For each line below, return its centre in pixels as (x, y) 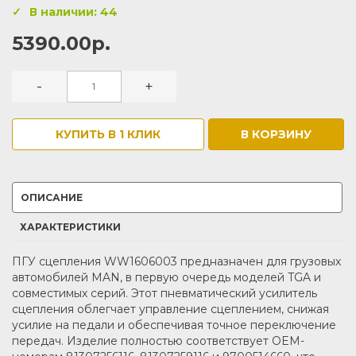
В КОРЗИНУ (276, 134)
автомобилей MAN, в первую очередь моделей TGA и (166, 277)
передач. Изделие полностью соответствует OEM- (158, 341)
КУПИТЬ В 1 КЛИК (108, 134)
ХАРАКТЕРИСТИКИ (70, 226)
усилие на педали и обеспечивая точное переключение (174, 325)
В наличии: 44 (74, 12)
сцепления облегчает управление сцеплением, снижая (170, 309)
